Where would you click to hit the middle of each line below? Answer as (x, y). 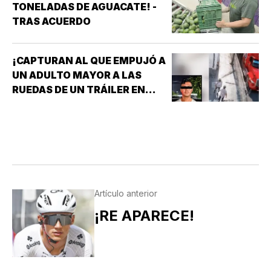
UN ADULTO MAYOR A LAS (77, 75)
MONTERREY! (47, 104)
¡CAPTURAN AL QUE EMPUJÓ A (89, 60)
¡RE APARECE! (144, 215)
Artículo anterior (126, 193)
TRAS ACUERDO (51, 21)
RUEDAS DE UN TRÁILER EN (79, 89)
